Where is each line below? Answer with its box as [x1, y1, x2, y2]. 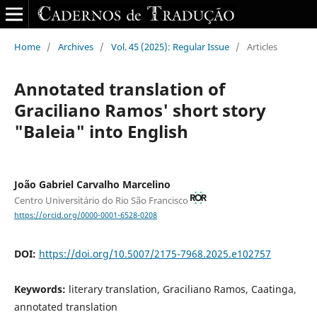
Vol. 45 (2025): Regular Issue [110, 40, 229, 53]
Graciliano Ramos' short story [13, 98, 266, 122]
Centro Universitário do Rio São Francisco [13, 193, 190, 207]
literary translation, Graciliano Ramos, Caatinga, [68, 282, 296, 296]
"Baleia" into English [13, 119, 188, 143]
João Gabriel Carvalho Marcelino [13, 177, 171, 191]
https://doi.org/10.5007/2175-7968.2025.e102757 [38, 246, 271, 260]
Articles [246, 40, 277, 53]
